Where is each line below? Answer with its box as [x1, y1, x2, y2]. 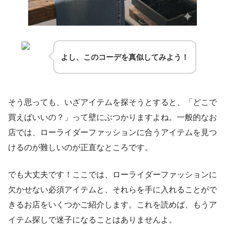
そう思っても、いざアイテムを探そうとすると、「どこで [8, 98, 217, 107]
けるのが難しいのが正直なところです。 [8, 143, 153, 152]
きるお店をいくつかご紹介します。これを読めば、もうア [8, 200, 217, 209]
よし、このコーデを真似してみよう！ [61, 53, 189, 62]
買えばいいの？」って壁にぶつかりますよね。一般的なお [8, 113, 217, 122]
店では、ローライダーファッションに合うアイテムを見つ [8, 128, 217, 137]
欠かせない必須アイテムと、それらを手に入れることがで [8, 185, 217, 194]
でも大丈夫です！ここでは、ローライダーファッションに [8, 170, 217, 179]
